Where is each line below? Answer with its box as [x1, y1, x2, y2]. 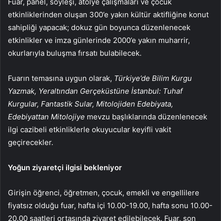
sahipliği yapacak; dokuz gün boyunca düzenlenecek [8, 23, 190, 33]
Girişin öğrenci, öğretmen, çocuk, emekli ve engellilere [8, 188, 199, 198]
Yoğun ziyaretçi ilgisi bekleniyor [8, 163, 122, 173]
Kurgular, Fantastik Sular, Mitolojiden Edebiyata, [8, 99, 173, 109]
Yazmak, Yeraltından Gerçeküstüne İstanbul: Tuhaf [8, 86, 183, 96]
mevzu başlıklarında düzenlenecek [85, 112, 207, 122]
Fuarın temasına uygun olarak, [8, 74, 114, 83]
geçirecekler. [8, 138, 53, 147]
